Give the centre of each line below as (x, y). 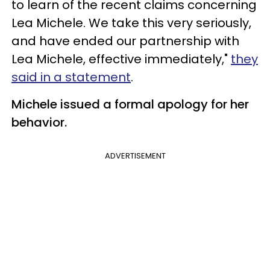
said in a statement (71, 77)
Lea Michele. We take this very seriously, (131, 23)
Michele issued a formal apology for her (130, 104)
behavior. (39, 122)
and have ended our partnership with (125, 41)
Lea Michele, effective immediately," (121, 59)
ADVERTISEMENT (135, 155)
